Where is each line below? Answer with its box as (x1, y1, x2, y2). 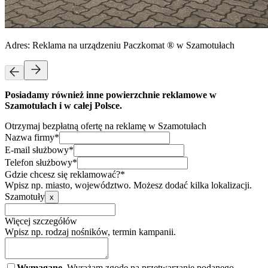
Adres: (5, 39, 32, 50)
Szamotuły (5, 191, 45, 202)
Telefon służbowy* (5, 157, 77, 167)
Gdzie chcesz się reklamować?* (5, 169, 125, 179)
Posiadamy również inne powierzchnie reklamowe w (5, 89, 217, 100)
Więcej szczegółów (5, 215, 77, 226)
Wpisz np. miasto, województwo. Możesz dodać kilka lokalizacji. (5, 179, 252, 190)
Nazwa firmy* (5, 132, 59, 142)
